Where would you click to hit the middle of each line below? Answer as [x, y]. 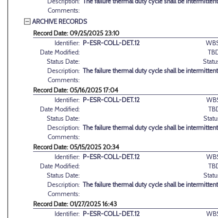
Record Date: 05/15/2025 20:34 [76, 147]
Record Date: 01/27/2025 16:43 [75, 204]
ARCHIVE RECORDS [60, 21]
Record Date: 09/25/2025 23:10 [76, 33]
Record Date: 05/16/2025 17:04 [76, 90]
